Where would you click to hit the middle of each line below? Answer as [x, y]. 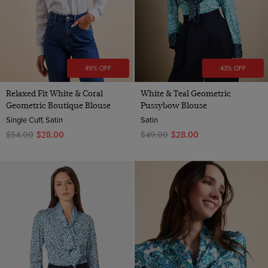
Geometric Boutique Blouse [58, 105]
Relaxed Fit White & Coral [54, 93]
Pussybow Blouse [173, 105]
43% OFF [233, 68]
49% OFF [98, 68]
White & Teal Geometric [185, 93]
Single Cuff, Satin [34, 119]
